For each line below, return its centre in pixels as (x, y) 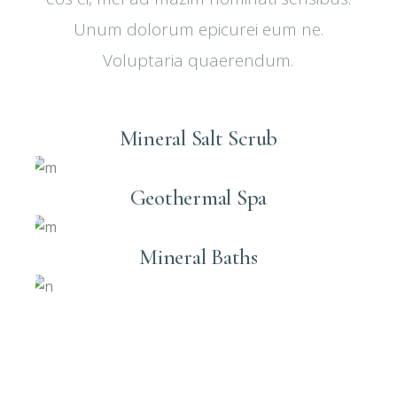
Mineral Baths (198, 257)
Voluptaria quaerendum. (198, 61)
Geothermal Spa (198, 198)
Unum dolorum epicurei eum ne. (198, 30)
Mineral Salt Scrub (198, 139)
